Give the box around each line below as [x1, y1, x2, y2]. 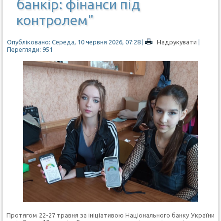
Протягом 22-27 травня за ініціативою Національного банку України [6, 211, 215, 219]
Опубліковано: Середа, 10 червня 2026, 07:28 [7, 38, 141, 45]
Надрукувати [155, 38, 199, 45]
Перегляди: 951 [7, 45, 53, 53]
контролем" [16, 12, 94, 28]
